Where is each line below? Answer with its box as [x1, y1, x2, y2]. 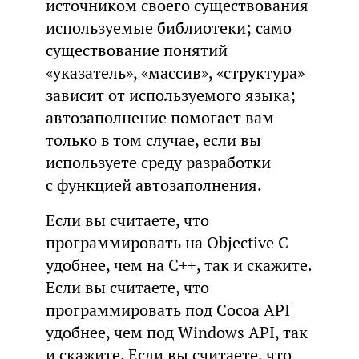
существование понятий [45, 39, 228, 61]
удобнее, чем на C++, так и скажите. [45, 254, 312, 276]
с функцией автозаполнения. [45, 174, 262, 196]
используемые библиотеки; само [45, 17, 292, 38]
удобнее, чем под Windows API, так [45, 321, 308, 343]
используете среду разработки [45, 151, 271, 173]
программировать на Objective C [45, 232, 288, 253]
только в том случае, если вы [45, 129, 261, 151]
